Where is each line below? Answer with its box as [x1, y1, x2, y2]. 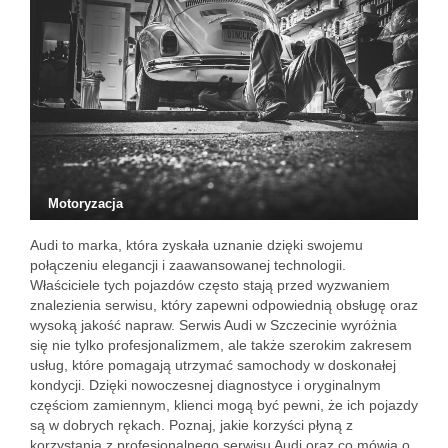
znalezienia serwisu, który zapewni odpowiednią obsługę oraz [30, 297, 418, 313]
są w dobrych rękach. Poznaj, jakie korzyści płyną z [30, 417, 353, 433]
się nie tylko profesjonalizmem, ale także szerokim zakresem [30, 337, 412, 353]
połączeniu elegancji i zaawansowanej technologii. [30, 257, 346, 273]
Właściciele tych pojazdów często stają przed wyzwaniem [30, 277, 390, 293]
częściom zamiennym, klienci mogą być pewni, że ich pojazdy [30, 397, 418, 413]
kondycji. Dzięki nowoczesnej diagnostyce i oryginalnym [30, 377, 381, 393]
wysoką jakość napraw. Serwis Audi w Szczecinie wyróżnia [30, 317, 397, 333]
